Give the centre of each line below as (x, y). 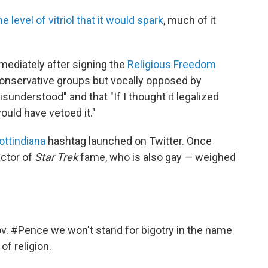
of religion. (26, 246)
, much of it (190, 20)
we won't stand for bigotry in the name (140, 230)
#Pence (30, 230)
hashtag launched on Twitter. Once (129, 141)
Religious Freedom (172, 65)
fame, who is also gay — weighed (157, 157)
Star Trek (56, 157)
